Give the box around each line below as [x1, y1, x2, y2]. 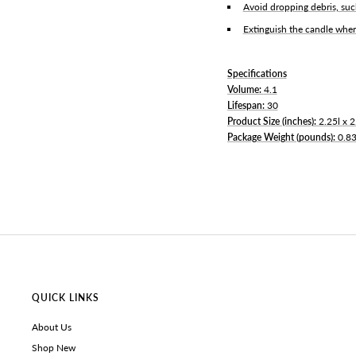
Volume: [226, 83, 264, 95]
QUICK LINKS [32, 291, 99, 304]
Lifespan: [226, 99, 267, 111]
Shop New [32, 341, 75, 354]
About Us [32, 320, 72, 333]
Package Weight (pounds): [226, 130, 338, 143]
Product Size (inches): [226, 114, 319, 127]
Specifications [226, 67, 287, 79]
